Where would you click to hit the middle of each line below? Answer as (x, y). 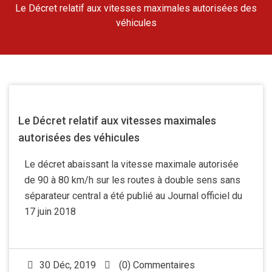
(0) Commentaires (156, 265)
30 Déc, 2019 (68, 265)
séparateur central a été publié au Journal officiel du (133, 196)
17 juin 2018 (50, 212)
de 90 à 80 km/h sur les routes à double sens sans (132, 180)
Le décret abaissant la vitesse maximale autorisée (131, 164)
